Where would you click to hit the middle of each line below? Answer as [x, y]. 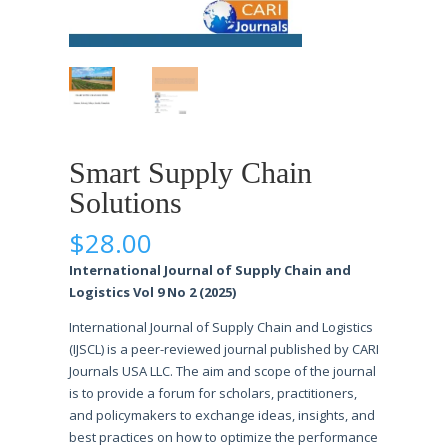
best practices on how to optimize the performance [223, 436]
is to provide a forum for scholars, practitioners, [212, 392]
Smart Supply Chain [190, 172]
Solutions [125, 202]
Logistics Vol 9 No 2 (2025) [152, 291]
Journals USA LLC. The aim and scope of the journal [222, 370]
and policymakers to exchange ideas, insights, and [221, 414]
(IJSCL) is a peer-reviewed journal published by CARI [223, 348]
